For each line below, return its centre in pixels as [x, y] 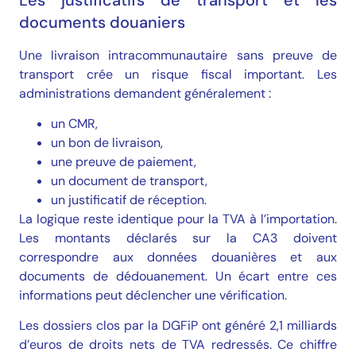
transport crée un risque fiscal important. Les [178, 74]
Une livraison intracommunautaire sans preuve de [178, 55]
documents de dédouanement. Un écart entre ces [178, 277]
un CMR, [74, 124]
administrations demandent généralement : [145, 93]
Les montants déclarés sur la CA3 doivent [178, 238]
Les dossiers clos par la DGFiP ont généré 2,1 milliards [178, 326]
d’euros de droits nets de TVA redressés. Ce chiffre [178, 345]
